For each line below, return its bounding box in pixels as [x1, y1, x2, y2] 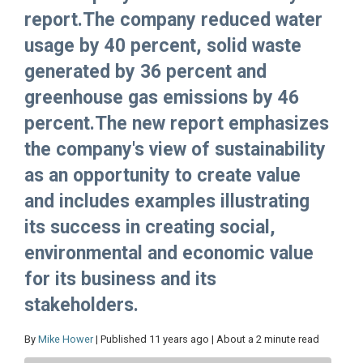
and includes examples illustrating [24, 190, 310, 213]
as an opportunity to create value [24, 164, 301, 187]
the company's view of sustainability [24, 139, 326, 161]
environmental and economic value [24, 242, 314, 265]
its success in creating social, [24, 216, 275, 239]
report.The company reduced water [24, 9, 322, 32]
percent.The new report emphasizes [24, 113, 329, 135]
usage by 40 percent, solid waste [24, 35, 301, 58]
